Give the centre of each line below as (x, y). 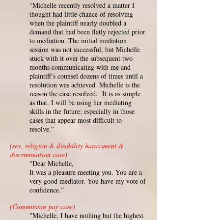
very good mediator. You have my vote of (88, 181)
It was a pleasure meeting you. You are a (86, 172)
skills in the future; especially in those (82, 111)
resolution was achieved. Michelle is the (85, 85)
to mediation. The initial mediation (78, 41)
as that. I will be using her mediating (81, 102)
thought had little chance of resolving (81, 14)
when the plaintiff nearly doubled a (78, 23)
